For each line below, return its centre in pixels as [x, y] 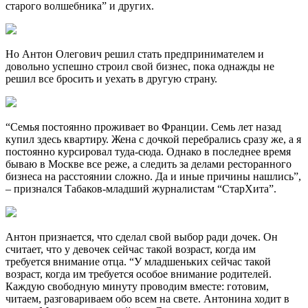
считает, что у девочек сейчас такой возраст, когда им [131, 249]
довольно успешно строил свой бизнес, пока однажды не [140, 66]
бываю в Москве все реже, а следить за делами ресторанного [148, 164]
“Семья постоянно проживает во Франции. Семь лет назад [143, 126]
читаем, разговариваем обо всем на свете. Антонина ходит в [147, 298]
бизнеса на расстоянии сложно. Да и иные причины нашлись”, [153, 176]
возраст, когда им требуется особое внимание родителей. [139, 274]
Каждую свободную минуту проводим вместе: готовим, [137, 286]
